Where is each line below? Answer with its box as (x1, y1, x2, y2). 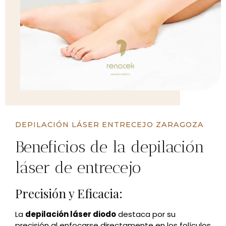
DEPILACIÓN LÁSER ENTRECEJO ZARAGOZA (15, 120, 204, 129)
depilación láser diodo (25, 208, 116, 219)
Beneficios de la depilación (15, 137, 204, 156)
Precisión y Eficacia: (15, 185, 123, 201)
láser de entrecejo (15, 157, 141, 177)
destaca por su (116, 208, 176, 219)
